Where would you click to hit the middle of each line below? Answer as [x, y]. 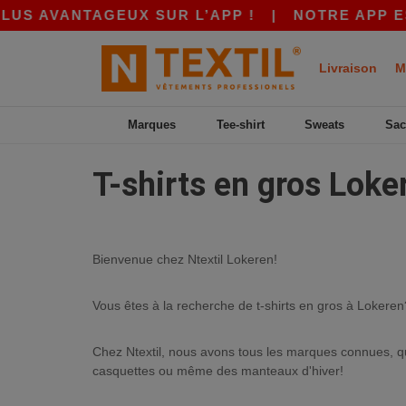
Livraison [348, 68]
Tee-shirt [240, 125]
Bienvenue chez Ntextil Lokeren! [185, 259]
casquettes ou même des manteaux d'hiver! [218, 370]
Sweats [325, 125]
